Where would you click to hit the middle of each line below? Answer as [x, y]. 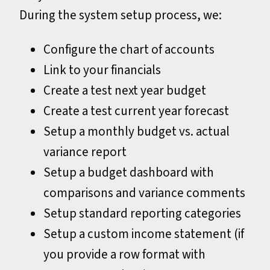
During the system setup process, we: [121, 15]
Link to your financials [102, 70]
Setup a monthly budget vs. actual [137, 131]
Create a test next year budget [125, 90]
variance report [85, 152]
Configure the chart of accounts [129, 49]
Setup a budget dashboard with [129, 172]
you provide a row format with [124, 254]
